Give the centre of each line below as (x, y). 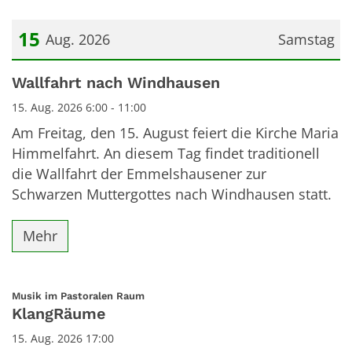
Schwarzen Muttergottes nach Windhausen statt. (172, 194)
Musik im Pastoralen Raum (78, 295)
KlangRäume (59, 313)
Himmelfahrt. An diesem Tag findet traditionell (166, 153)
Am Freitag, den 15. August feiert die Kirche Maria (175, 132)
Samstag (306, 39)
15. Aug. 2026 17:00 (63, 338)
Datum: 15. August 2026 (90, 74)
